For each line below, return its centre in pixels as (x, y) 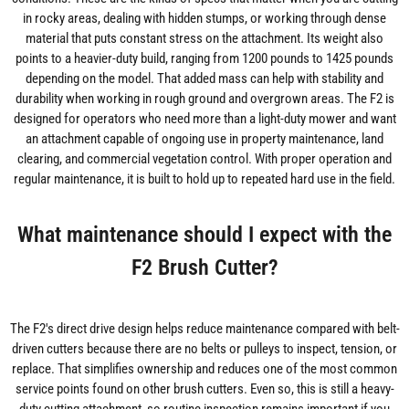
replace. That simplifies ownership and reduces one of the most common (204, 369)
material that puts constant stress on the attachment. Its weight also (204, 39)
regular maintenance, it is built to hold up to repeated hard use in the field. (204, 179)
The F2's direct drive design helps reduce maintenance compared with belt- (204, 329)
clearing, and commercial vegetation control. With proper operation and (204, 159)
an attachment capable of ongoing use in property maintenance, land (204, 139)
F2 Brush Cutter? (204, 267)
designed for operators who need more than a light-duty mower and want (204, 119)
